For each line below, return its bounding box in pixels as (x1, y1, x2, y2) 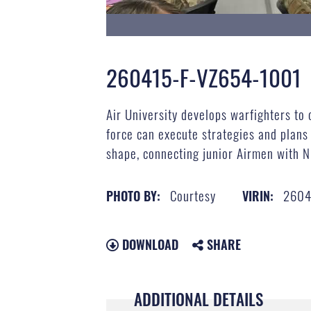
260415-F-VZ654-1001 (106, 60, 301, 95)
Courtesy (169, 185, 216, 205)
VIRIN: (242, 186, 274, 205)
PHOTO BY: (106, 186, 160, 205)
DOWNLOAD (118, 235, 178, 253)
